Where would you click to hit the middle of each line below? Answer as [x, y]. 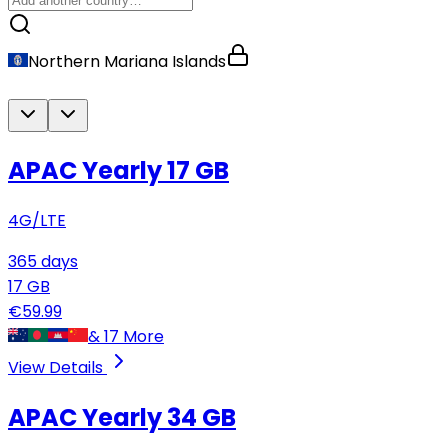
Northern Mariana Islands [127, 61]
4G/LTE [37, 220]
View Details [55, 367]
